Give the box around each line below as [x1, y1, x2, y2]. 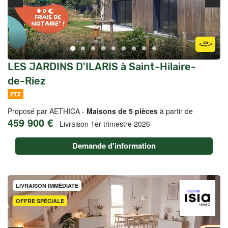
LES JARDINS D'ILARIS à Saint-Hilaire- [8, 61, 196, 73]
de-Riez [8, 75, 46, 87]
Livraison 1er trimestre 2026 [60, 119, 150, 129]
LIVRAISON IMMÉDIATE [16, 182, 78, 189]
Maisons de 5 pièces [87, 106, 158, 116]
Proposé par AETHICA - [8, 106, 87, 116]
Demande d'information [72, 140, 156, 151]
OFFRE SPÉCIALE [16, 197, 64, 205]
